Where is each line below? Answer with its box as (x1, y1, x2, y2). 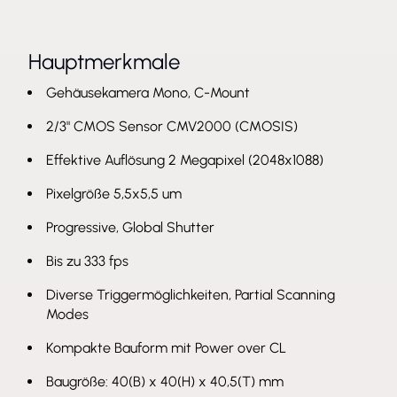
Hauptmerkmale (28, 49, 180, 74)
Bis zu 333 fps (46, 253, 128, 269)
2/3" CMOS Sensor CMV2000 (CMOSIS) (46, 118, 298, 135)
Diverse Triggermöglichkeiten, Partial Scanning (46, 286, 335, 303)
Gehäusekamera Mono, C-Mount (46, 84, 250, 101)
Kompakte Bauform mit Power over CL (46, 339, 286, 356)
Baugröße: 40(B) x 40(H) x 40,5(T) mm (46, 373, 284, 390)
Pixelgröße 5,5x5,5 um (46, 185, 182, 202)
